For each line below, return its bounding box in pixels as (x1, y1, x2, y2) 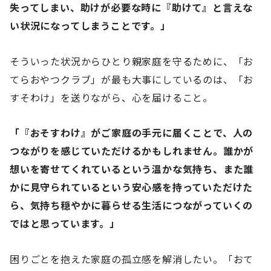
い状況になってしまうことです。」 (10, 18, 171, 33)
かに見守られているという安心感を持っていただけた (10, 180, 253, 195)
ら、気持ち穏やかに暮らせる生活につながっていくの (10, 198, 253, 213)
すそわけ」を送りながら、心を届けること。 (10, 90, 213, 105)
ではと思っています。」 (10, 216, 120, 231)
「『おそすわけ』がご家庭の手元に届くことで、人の (10, 125, 253, 140)
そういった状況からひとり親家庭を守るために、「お (10, 53, 254, 68)
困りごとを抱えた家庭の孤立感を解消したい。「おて (10, 252, 254, 267)
